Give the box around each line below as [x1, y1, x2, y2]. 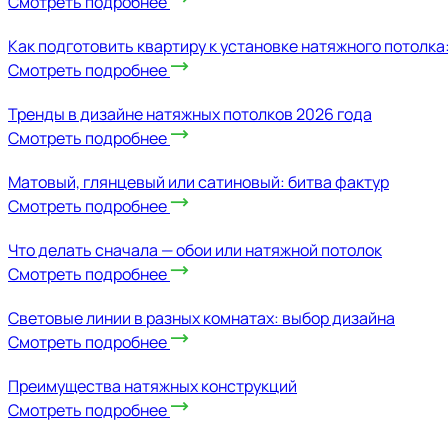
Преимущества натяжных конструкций [8, 374, 297, 397]
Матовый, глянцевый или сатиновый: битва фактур [8, 170, 389, 193]
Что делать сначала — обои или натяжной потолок [8, 238, 382, 261]
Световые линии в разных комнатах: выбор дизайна [8, 306, 395, 329]
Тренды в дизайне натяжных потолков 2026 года [8, 102, 372, 125]
